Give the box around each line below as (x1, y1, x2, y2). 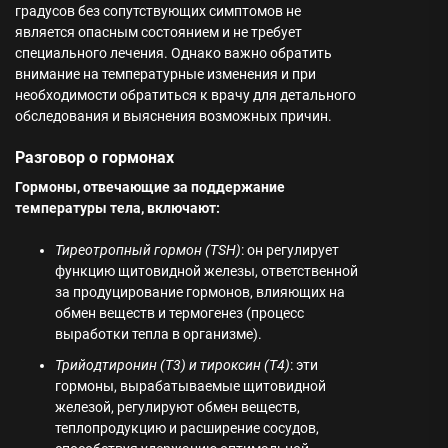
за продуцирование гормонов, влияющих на (55, 284, 345, 300)
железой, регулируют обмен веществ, (55, 399, 300, 415)
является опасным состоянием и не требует (15, 24, 302, 40)
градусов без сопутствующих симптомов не (15, 3, 301, 19)
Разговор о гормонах (15, 148, 174, 167)
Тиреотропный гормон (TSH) (55, 242, 241, 258)
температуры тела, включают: (15, 200, 220, 216)
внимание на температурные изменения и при (15, 66, 316, 82)
